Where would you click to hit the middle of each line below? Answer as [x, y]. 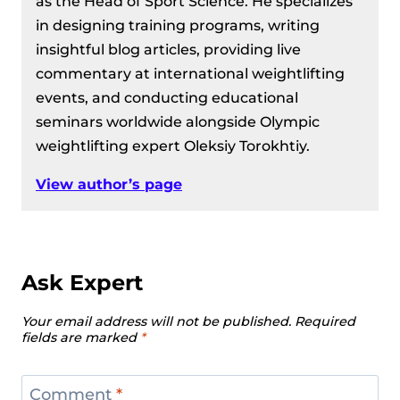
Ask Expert [82, 282]
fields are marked [81, 338]
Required [325, 322]
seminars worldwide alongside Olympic [178, 121]
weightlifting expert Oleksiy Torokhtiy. [173, 146]
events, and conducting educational [167, 97]
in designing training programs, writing [178, 25]
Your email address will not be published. [156, 322]
